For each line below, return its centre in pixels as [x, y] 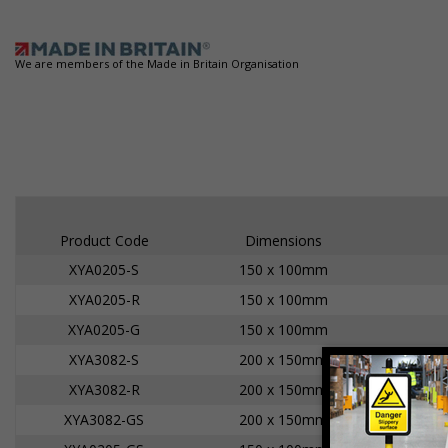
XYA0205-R [104, 299]
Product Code [104, 240]
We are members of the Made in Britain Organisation [157, 63]
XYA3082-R [104, 389]
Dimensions [283, 240]
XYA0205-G [104, 329]
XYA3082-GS [104, 419]
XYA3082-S [104, 359]
